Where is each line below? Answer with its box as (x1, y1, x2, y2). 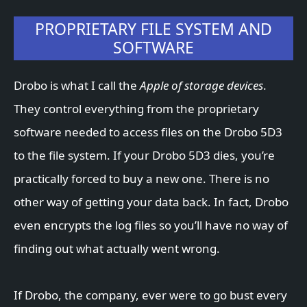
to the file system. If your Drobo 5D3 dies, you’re (14, 147, 275, 164)
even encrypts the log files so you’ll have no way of (14, 217, 288, 234)
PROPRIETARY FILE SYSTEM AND (35, 18, 272, 40)
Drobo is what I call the (14, 77, 140, 94)
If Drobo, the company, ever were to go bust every (14, 287, 287, 304)
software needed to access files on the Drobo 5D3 (14, 124, 282, 140)
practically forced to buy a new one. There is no (14, 171, 269, 187)
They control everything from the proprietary (14, 101, 259, 117)
